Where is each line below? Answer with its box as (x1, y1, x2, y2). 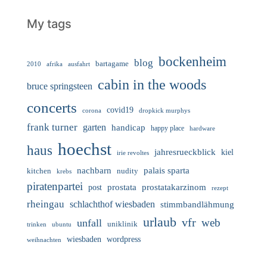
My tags (27, 17, 72, 31)
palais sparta (144, 166, 190, 175)
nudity (117, 166, 138, 175)
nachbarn (77, 165, 111, 175)
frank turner (27, 122, 77, 133)
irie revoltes (117, 149, 149, 156)
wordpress (107, 235, 141, 244)
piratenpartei (27, 180, 83, 193)
